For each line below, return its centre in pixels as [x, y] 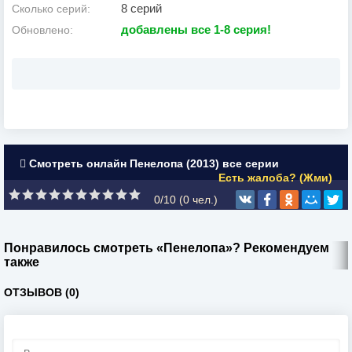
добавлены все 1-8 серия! [196, 29]
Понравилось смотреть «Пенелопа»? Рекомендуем [167, 248]
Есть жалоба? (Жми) [275, 178]
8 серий [141, 8]
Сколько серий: [51, 9]
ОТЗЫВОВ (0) [42, 292]
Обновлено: [42, 30]
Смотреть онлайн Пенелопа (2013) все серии [152, 163]
